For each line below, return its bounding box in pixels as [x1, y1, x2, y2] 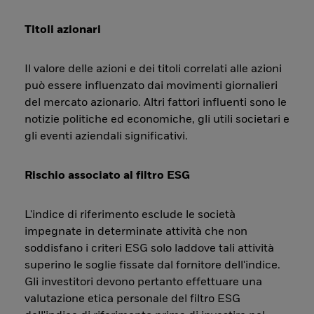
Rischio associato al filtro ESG [25, 170, 190, 182]
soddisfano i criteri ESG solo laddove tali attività [25, 243, 274, 254]
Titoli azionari [25, 25, 101, 36]
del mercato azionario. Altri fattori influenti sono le [25, 97, 287, 109]
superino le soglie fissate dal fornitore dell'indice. [25, 260, 280, 271]
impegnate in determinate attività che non [25, 226, 247, 238]
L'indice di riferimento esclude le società [25, 210, 235, 221]
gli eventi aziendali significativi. [25, 131, 188, 142]
